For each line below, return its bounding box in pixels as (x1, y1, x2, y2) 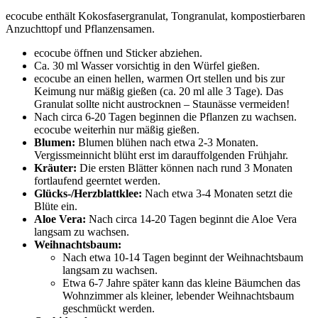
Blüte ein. (34, 199, 77, 212)
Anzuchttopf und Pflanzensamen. (6, 22, 155, 35)
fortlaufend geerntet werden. (34, 174, 160, 187)
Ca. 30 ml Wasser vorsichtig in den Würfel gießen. (34, 59, 260, 72)
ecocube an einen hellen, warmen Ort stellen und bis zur (34, 72, 285, 84)
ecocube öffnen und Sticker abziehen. (34, 46, 202, 59)
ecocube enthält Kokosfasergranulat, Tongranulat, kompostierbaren (6, 9, 305, 22)
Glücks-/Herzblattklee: (34, 187, 142, 199)
